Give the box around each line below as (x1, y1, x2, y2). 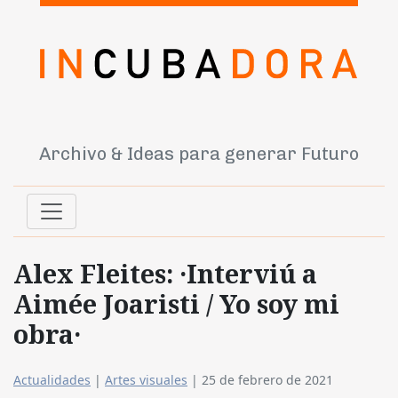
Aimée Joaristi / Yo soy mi (13, 286, 339, 322)
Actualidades (13, 371, 91, 389)
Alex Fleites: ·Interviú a (13, 256, 317, 291)
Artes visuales (105, 371, 187, 389)
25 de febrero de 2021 (202, 371, 333, 389)
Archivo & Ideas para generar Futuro (39, 143, 359, 165)
